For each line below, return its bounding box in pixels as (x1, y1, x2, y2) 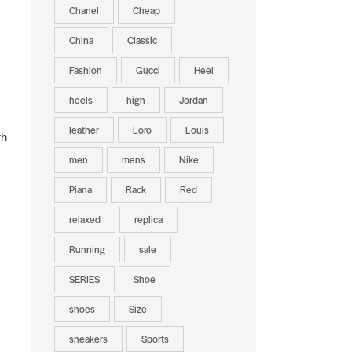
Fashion (68, 63, 102, 78)
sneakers (68, 332, 108, 346)
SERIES (68, 272, 100, 287)
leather (68, 123, 99, 137)
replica (134, 212, 163, 227)
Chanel (68, 3, 99, 18)
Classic (126, 33, 157, 48)
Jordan (178, 93, 208, 108)
